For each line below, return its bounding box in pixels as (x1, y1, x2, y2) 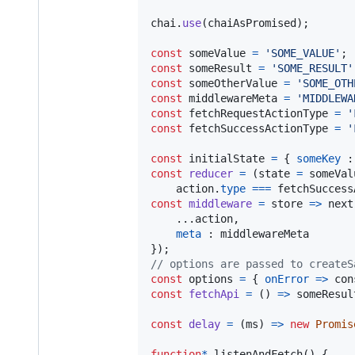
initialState (189, 151, 265, 165)
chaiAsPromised (208, 16, 296, 29)
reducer (189, 166, 233, 180)
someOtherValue (189, 76, 277, 90)
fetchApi (189, 287, 239, 300)
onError (265, 272, 309, 285)
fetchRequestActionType (189, 106, 328, 120)
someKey (296, 151, 341, 165)
